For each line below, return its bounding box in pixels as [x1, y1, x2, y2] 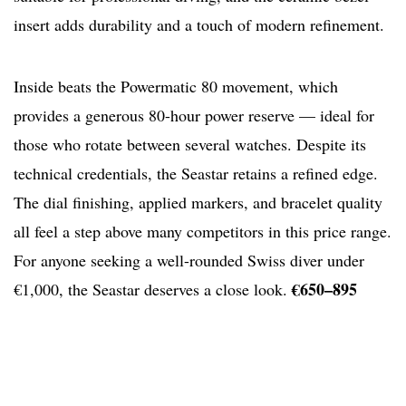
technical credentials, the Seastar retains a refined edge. [14, 162, 378, 185]
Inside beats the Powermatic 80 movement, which [14, 75, 338, 98]
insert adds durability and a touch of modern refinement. [14, 14, 384, 36]
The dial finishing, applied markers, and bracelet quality [14, 191, 382, 214]
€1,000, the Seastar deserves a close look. [14, 278, 292, 301]
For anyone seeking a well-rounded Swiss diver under [14, 249, 364, 272]
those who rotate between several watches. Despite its [14, 133, 366, 156]
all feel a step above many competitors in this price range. [14, 220, 391, 243]
